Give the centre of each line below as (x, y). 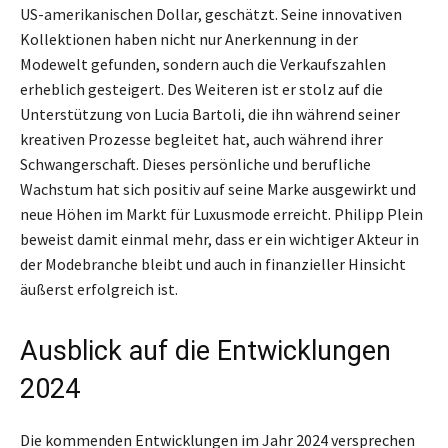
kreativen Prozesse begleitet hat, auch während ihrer (201, 138)
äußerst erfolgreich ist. (99, 288)
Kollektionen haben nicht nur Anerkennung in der (189, 38)
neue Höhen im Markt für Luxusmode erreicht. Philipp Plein (221, 213)
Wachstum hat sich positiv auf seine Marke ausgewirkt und (218, 188)
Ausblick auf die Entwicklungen (205, 350)
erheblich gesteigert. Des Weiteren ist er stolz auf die (201, 88)
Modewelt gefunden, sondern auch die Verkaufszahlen (203, 63)
